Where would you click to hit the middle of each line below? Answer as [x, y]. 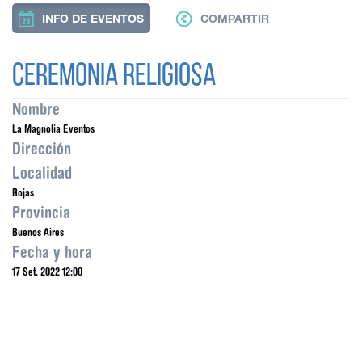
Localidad [42, 173]
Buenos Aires [38, 232]
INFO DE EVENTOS [93, 20]
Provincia [41, 212]
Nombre [36, 109]
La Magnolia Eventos [53, 128]
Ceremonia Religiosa [114, 77]
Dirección [42, 148]
